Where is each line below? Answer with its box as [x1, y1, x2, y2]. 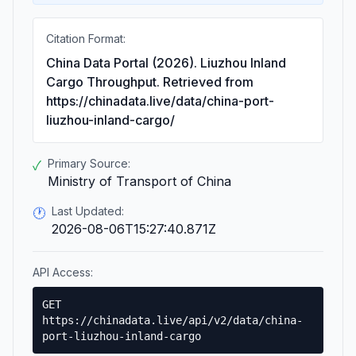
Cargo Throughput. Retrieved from [46, 74, 253, 90]
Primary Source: [48, 157, 130, 170]
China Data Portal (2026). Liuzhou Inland [46, 55, 286, 71]
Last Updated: [52, 204, 124, 218]
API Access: [33, 265, 93, 279]
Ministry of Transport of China [48, 173, 231, 189]
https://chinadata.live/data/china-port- [46, 93, 274, 109]
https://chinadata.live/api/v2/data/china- [42, 314, 303, 327]
